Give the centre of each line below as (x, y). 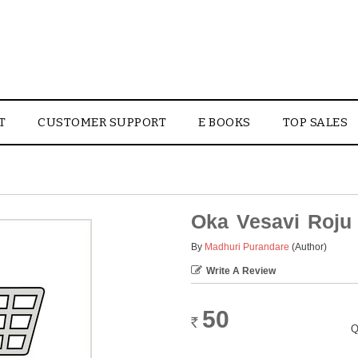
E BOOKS (225, 123)
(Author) (309, 247)
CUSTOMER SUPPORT (102, 123)
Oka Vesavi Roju (271, 221)
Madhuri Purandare (247, 247)
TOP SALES (315, 123)
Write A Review (241, 271)
